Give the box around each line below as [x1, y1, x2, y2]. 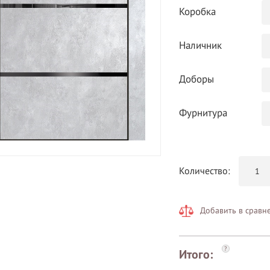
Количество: [178, 166, 230, 177]
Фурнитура [178, 107, 227, 119]
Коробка [178, 6, 216, 18]
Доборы [178, 74, 214, 86]
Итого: [178, 248, 213, 262]
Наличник [178, 40, 222, 52]
